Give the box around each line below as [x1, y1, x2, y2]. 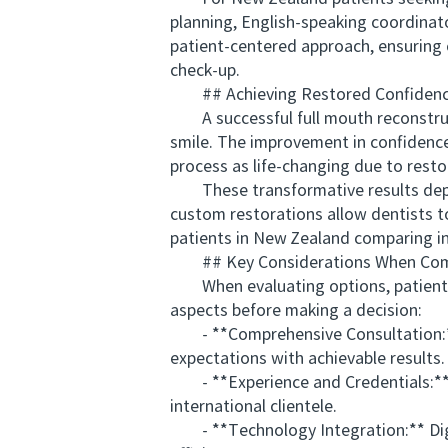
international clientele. [170, 397, 337, 416]
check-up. [170, 61, 240, 80]
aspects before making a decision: [170, 301, 422, 320]
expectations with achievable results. [170, 349, 445, 368]
